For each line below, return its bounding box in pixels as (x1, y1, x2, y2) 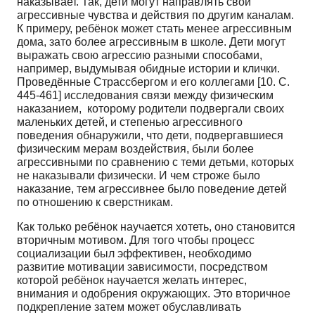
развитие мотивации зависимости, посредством (17, 260, 268, 273)
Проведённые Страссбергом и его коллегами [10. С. (17, 75, 290, 88)
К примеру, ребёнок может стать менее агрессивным (17, 22, 292, 34)
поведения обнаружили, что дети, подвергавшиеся (17, 129, 283, 141)
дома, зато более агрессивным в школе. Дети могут (17, 35, 285, 48)
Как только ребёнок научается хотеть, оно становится (17, 220, 295, 233)
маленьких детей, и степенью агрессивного (17, 115, 243, 128)
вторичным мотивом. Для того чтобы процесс (17, 233, 255, 246)
